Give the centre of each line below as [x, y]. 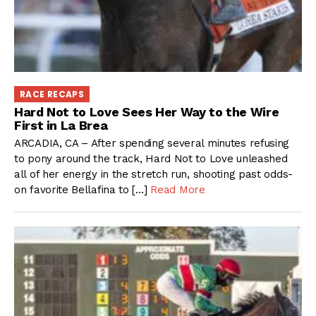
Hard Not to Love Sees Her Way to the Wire [147, 112]
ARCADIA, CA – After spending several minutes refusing [152, 143]
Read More [178, 189]
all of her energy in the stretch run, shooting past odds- [153, 174]
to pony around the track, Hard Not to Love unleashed [151, 158]
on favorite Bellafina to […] [83, 189]
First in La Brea [61, 126]
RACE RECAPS [52, 94]
